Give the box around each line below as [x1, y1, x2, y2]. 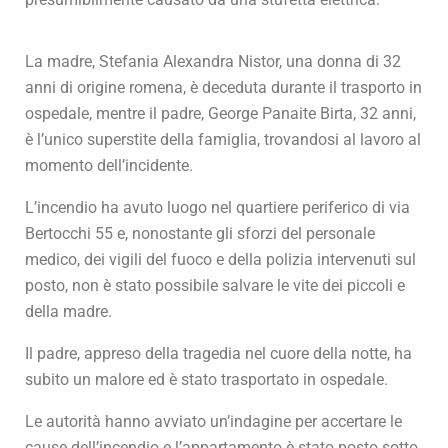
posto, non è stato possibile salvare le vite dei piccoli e [25, 276, 405, 296]
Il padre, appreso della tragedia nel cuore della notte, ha [25, 344, 412, 364]
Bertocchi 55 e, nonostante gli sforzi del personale [25, 224, 375, 244]
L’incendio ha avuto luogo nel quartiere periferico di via [25, 198, 410, 218]
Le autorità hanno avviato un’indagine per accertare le [25, 412, 402, 432]
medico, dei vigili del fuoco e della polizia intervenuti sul [25, 250, 416, 270]
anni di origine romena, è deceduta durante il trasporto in [25, 78, 422, 98]
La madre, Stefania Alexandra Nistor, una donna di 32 [25, 52, 401, 72]
